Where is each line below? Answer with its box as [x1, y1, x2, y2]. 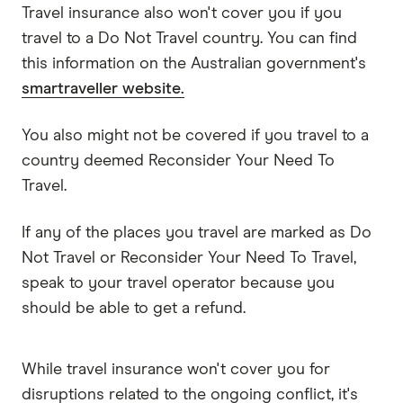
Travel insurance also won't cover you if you [22, 4, 342, 22]
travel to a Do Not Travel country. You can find [22, 30, 357, 47]
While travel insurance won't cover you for [22, 361, 330, 378]
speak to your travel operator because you [22, 274, 335, 291]
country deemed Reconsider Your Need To [22, 152, 335, 169]
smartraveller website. [22, 80, 184, 97]
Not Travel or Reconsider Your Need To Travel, [22, 249, 356, 266]
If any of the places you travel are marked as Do [22, 224, 372, 241]
